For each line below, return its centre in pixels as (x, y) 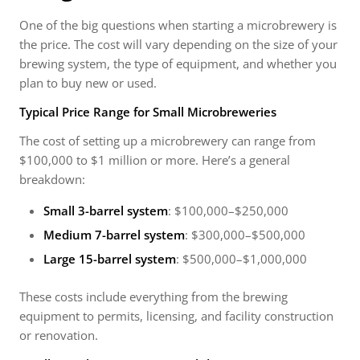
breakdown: (52, 179)
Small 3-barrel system (106, 211)
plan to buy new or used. (88, 83)
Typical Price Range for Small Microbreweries (148, 112)
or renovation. (59, 335)
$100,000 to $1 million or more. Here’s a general (155, 160)
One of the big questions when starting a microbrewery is (178, 25)
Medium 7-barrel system (114, 235)
